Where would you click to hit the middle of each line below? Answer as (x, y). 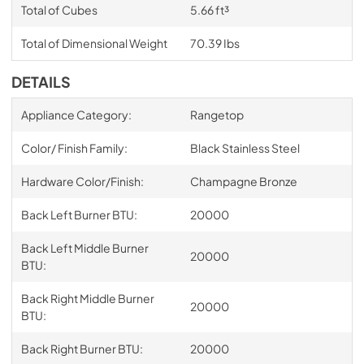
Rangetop (217, 114)
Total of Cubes (59, 9)
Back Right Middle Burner (87, 298)
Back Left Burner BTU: (79, 214)
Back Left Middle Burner (84, 247)
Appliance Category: (76, 114)
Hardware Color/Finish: (82, 181)
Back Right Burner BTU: (82, 348)
